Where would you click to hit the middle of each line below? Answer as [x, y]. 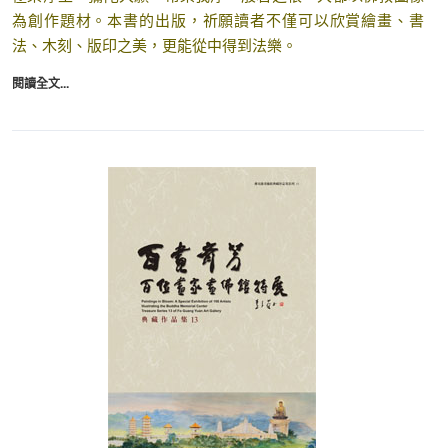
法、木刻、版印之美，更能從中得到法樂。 [154, 44]
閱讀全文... [40, 83]
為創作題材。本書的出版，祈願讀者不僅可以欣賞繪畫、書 [218, 19]
